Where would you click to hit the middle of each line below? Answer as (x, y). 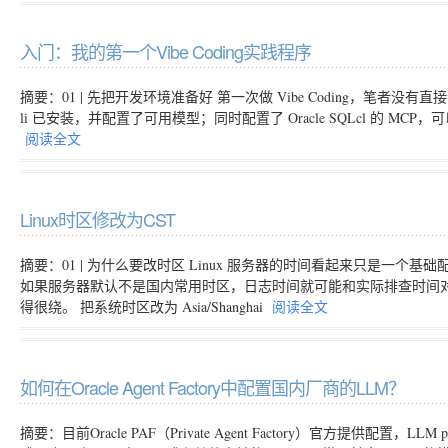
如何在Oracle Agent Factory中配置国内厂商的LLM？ (212, 387)
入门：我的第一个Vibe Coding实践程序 (165, 51)
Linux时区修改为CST (97, 219)
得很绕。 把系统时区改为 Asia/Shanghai (143, 306)
